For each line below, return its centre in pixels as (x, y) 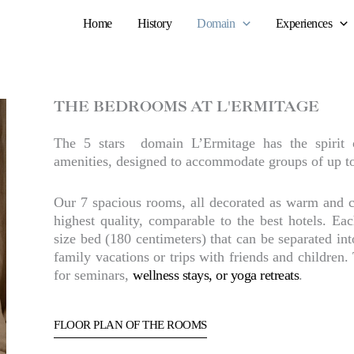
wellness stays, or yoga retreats (216, 275)
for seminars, (93, 275)
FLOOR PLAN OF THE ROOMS (130, 324)
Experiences (304, 23)
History (154, 23)
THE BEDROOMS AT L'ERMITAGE (186, 108)
